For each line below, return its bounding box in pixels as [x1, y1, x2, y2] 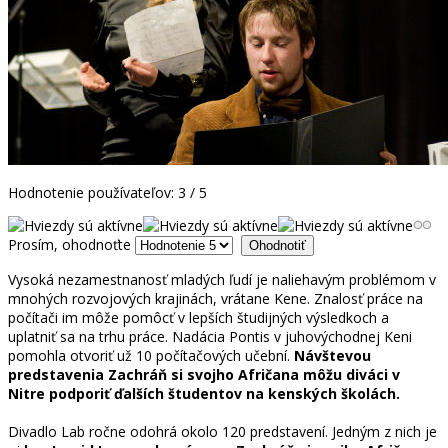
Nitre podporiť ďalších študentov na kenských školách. [8, 383, 400, 403]
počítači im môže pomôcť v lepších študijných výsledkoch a [8, 307, 389, 327]
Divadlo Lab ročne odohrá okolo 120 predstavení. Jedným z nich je [8, 421, 437, 441]
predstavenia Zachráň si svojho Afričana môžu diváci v [8, 364, 400, 384]
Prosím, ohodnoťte [8, 234, 131, 254]
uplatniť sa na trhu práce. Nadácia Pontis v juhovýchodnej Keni [8, 326, 412, 346]
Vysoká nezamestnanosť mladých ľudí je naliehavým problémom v [8, 269, 436, 289]
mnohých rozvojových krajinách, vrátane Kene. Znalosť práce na [8, 288, 423, 308]
